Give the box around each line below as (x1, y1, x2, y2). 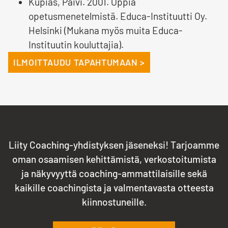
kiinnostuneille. (81, 196, 147, 208)
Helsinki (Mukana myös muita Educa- (28, 24, 183, 37)
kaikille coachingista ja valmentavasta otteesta (14, 182, 214, 194)
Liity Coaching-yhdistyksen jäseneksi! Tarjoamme (9, 139, 219, 151)
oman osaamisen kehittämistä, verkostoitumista (12, 153, 216, 165)
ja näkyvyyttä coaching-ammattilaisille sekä (21, 167, 207, 180)
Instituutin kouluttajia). (28, 39, 124, 51)
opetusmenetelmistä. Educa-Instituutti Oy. (28, 10, 207, 22)
